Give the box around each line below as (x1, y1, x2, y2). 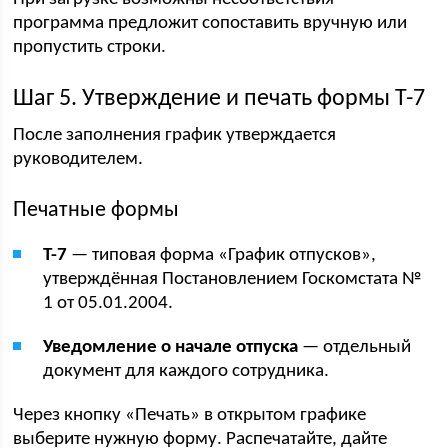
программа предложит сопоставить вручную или (13, 14, 408, 33)
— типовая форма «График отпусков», (67, 246, 377, 265)
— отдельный (298, 338, 412, 357)
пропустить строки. (13, 38, 167, 57)
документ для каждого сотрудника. (43, 362, 330, 381)
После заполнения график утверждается (13, 126, 337, 145)
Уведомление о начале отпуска (43, 338, 299, 357)
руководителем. (13, 150, 144, 169)
